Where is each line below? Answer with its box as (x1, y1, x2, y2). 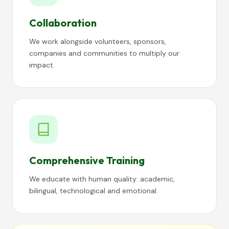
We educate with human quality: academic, (29, 174, 175, 184)
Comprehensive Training (29, 154, 145, 167)
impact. (29, 60, 55, 70)
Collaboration (29, 16, 97, 29)
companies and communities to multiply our (29, 49, 179, 58)
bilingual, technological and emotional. (29, 186, 158, 195)
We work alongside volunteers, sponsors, (29, 37, 166, 46)
